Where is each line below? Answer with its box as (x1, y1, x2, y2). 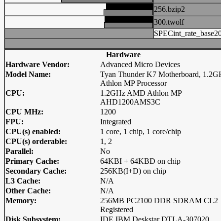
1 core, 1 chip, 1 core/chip (100, 127, 181, 136)
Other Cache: (5, 186, 51, 195)
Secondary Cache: (5, 167, 67, 175)
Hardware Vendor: (5, 60, 70, 69)
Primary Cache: (5, 157, 59, 165)
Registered (100, 205, 133, 214)
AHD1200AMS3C (100, 98, 160, 106)
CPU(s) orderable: (5, 137, 67, 146)
